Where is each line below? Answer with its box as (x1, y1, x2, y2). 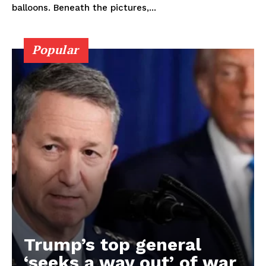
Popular (32, 42, 79, 58)
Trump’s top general (24, 234, 201, 255)
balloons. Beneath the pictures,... (53, 2, 156, 14)
